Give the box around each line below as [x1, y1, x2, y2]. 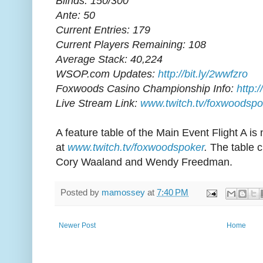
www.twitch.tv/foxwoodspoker [68, 141, 204, 154]
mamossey [102, 188, 145, 198]
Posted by [60, 188, 102, 198]
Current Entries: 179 [56, 24, 150, 36]
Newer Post [59, 221, 96, 230]
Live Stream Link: [56, 97, 140, 110]
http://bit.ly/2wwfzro [158, 68, 248, 80]
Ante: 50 [56, 9, 95, 22]
